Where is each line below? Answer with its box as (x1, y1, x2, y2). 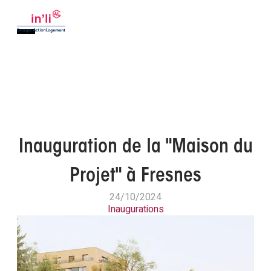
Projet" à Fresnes (70, 167, 201, 186)
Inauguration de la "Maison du (18, 138, 253, 157)
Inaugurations (107, 202, 164, 217)
